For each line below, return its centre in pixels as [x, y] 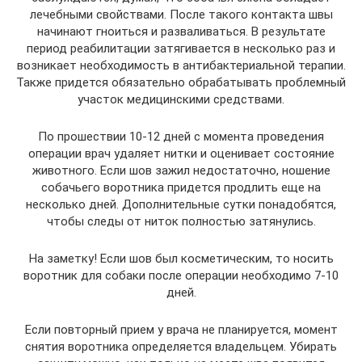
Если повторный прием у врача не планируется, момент [181, 330]
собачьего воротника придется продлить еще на [181, 188]
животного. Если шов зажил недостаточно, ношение [181, 171]
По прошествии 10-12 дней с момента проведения [181, 137]
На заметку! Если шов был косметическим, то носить [181, 259]
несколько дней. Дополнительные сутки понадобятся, [181, 205]
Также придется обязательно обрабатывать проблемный [181, 83]
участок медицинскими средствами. [181, 100]
